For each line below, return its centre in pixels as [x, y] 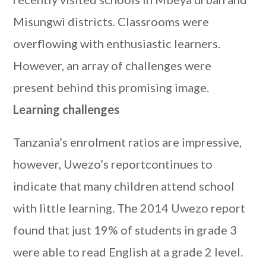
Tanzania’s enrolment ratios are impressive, [128, 142]
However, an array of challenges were [113, 65]
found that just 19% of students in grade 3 [125, 230]
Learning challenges [66, 109]
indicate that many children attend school [124, 186]
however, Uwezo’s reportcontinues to [113, 164]
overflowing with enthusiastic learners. [117, 43]
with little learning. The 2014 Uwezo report [129, 208]
